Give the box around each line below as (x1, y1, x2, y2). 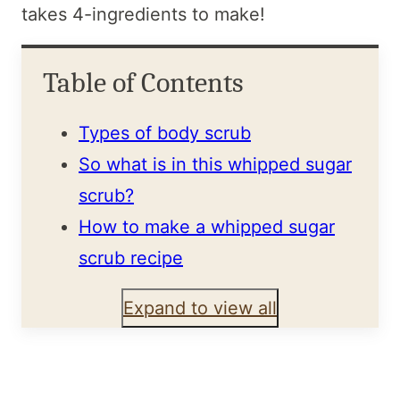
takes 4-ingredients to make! (21, 4, 271, 26)
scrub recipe (79, 247, 183, 270)
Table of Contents (43, 66, 244, 100)
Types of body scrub (79, 122, 251, 145)
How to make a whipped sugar (79, 216, 335, 238)
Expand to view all (123, 296, 277, 319)
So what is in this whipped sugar (79, 154, 352, 176)
